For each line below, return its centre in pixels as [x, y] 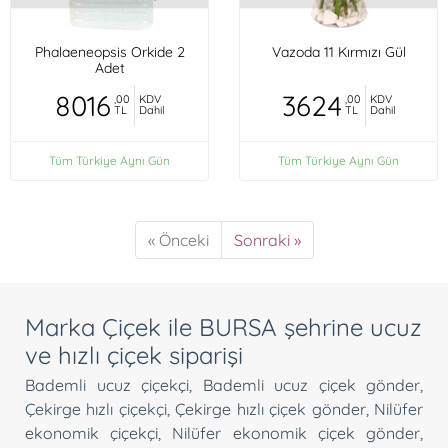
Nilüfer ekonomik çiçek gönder [296, 432]
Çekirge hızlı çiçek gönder [270, 408]
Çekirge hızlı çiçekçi [96, 408]
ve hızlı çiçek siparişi [134, 354]
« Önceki [178, 239]
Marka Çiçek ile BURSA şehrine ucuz [223, 326]
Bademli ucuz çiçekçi [107, 384]
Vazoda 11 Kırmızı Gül [338, 52]
